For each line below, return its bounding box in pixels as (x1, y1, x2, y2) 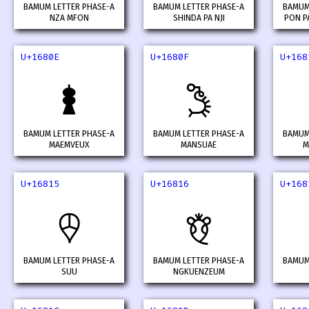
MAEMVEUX (48, 139, 90, 151)
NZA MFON (49, 12, 89, 24)
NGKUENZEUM (172, 266, 225, 278)
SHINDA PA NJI (172, 12, 225, 24)
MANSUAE (181, 139, 217, 151)
